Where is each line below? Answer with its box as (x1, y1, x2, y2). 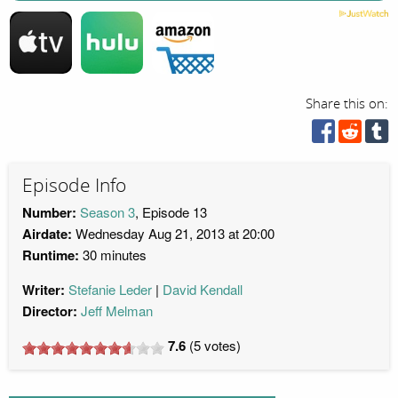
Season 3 (80, 203, 135, 222)
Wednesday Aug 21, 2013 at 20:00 (72, 224, 275, 243)
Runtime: (22, 245, 79, 266)
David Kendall (163, 280, 243, 299)
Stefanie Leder (68, 280, 152, 299)
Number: (22, 203, 76, 223)
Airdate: (22, 224, 72, 244)
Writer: (22, 280, 65, 300)
